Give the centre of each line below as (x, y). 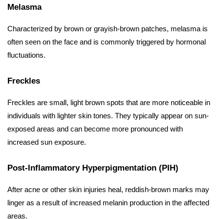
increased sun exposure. (47, 142)
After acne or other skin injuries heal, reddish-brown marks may (108, 190)
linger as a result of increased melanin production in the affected (108, 203)
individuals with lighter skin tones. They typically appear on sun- (108, 116)
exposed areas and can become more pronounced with (95, 129)
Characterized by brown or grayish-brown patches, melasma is (108, 29)
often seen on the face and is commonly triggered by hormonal (107, 42)
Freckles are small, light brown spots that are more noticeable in (109, 103)
